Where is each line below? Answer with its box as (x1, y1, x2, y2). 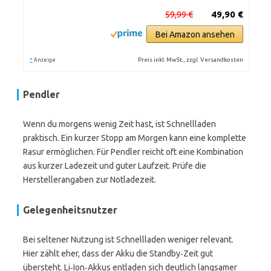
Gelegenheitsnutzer (23, 204, 117, 215)
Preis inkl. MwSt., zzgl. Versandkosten (138, 56, 244, 63)
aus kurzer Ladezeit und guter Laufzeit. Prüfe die (23, 161, 206, 171)
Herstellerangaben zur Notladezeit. (23, 175, 156, 184)
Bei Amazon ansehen (155, 30, 235, 39)
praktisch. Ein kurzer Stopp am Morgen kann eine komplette (23, 133, 246, 143)
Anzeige (34, 57, 56, 63)
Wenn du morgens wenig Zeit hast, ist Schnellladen (23, 119, 216, 129)
